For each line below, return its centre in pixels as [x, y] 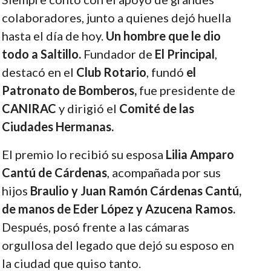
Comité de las [156, 108]
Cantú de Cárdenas [54, 172]
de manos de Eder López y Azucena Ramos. [118, 208]
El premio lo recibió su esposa [83, 154]
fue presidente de [186, 90]
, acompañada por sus [164, 172]
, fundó [166, 72]
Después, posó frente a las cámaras [95, 227]
